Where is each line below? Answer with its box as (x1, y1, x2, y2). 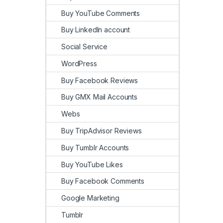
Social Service (61, 42, 108, 51)
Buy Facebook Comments (61, 177, 145, 186)
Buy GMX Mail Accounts (61, 93, 138, 102)
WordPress (61, 59, 97, 68)
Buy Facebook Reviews (61, 76, 138, 85)
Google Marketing (61, 194, 119, 203)
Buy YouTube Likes (61, 160, 123, 169)
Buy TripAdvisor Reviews (61, 126, 142, 135)
